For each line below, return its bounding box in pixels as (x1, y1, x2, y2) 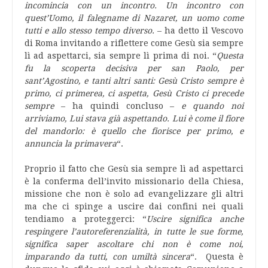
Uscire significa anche (147, 214, 243, 224)
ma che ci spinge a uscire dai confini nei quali (25, 202, 243, 211)
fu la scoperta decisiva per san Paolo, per (25, 63, 243, 73)
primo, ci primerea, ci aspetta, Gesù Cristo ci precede (25, 89, 243, 98)
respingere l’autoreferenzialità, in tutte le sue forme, (25, 227, 243, 236)
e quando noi (181, 101, 243, 111)
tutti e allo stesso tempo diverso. (25, 26, 154, 35)
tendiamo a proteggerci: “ (25, 214, 147, 224)
